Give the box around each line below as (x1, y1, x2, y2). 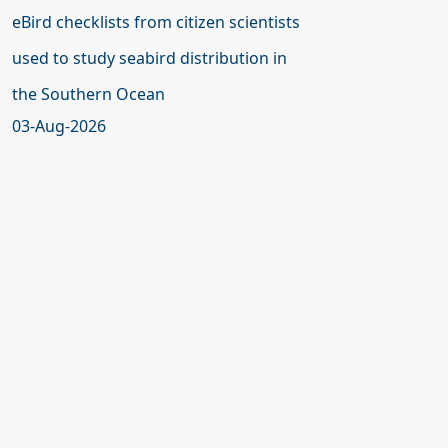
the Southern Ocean (12, 83, 165, 105)
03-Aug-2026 (12, 115, 106, 137)
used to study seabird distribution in (12, 47, 287, 69)
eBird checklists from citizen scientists (12, 11, 300, 33)
